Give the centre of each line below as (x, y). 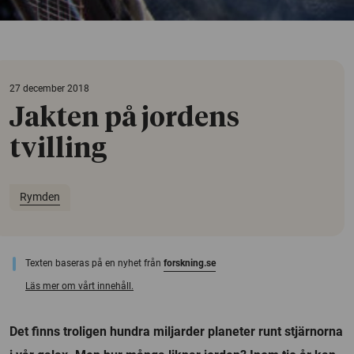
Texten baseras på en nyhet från (94, 263)
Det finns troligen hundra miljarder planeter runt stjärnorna (176, 331)
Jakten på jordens (124, 118)
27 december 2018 (49, 88)
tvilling (58, 149)
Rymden (40, 197)
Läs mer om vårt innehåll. (79, 286)
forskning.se (190, 263)
